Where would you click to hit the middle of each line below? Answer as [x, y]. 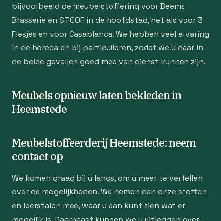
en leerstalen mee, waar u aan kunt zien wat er [98, 205]
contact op [37, 156]
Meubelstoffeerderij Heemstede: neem [104, 142]
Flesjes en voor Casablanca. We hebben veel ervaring [110, 34]
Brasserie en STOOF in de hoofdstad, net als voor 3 [107, 20]
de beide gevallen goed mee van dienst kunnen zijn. [109, 61]
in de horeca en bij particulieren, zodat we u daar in [108, 48]
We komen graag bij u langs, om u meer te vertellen [107, 178]
